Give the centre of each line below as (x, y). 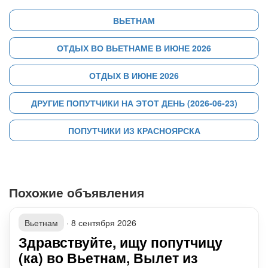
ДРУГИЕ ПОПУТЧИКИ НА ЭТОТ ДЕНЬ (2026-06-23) (134, 103)
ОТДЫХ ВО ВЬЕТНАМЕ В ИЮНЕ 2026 (134, 48)
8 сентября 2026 (104, 223)
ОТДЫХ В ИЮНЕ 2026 (134, 75)
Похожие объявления (77, 192)
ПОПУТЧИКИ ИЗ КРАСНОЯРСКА (134, 130)
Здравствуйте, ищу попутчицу (121, 242)
